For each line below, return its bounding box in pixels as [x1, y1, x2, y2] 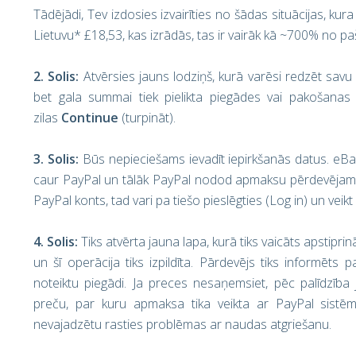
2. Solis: [33, 68, 83, 85]
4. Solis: [33, 233, 81, 250]
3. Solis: [33, 150, 83, 168]
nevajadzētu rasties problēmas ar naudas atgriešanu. [33, 315, 331, 333]
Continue [61, 109, 118, 126]
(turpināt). [118, 109, 176, 126]
